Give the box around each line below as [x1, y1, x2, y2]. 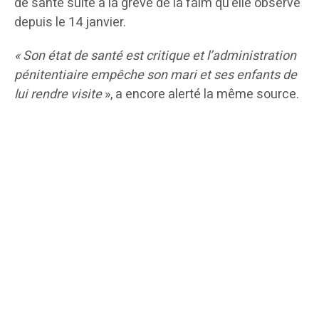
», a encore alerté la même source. [105, 85, 299, 105]
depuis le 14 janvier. [14, 13, 126, 33]
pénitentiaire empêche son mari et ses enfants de [14, 66, 297, 85]
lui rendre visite [14, 85, 105, 105]
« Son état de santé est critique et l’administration [14, 46, 296, 66]
